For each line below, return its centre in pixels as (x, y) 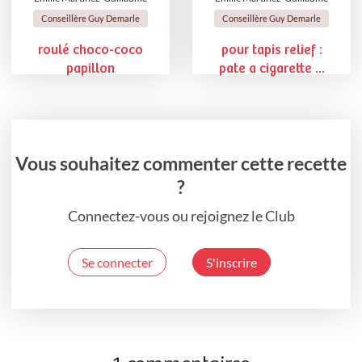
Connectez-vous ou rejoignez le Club (181, 216)
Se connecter (117, 263)
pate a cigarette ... (271, 69)
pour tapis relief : (271, 50)
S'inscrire (232, 263)
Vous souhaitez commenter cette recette (181, 164)
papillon (90, 69)
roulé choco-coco (90, 50)
